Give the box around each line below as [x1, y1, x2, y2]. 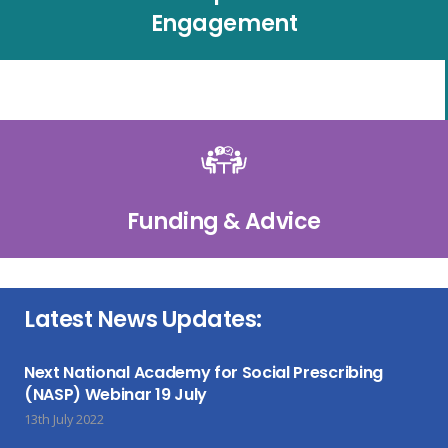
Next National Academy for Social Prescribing [24, 360, 383, 384]
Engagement [150, 7, 298, 39]
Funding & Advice [127, 205, 321, 237]
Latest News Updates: [24, 302, 263, 335]
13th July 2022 [24, 409, 104, 428]
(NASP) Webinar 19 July [24, 382, 207, 406]
